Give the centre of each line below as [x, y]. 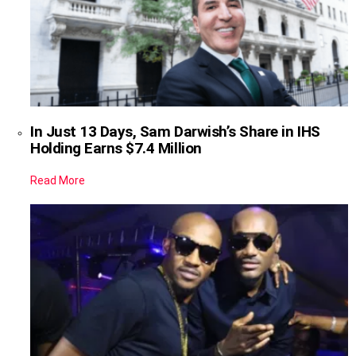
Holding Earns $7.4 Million [116, 149]
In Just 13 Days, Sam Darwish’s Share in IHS [175, 132]
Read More [58, 181]
